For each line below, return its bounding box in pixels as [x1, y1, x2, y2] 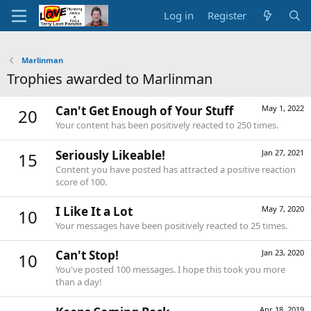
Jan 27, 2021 [262, 146, 304, 158]
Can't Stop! [56, 247, 119, 264]
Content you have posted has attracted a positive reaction [56, 162, 296, 176]
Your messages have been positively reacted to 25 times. [56, 219, 287, 232]
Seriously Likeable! [56, 146, 165, 163]
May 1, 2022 [262, 103, 304, 114]
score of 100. [56, 175, 107, 188]
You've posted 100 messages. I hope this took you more [56, 263, 285, 276]
